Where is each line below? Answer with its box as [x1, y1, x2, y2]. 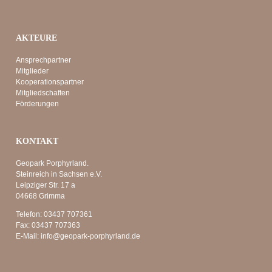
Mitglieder [16, 66, 49, 75]
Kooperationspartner [16, 77, 84, 86]
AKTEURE [16, 33, 58, 42]
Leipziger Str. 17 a [16, 180, 76, 189]
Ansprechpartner [16, 55, 72, 64]
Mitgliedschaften [16, 88, 70, 97]
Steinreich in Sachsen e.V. [16, 169, 103, 178]
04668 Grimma [16, 191, 66, 200]
